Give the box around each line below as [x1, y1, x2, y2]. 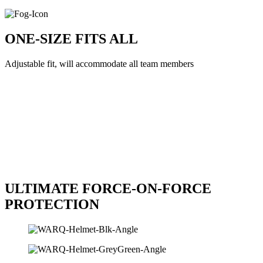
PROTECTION [5, 196, 99, 212]
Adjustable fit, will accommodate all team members [5, 58, 194, 69]
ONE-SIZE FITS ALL [5, 31, 138, 47]
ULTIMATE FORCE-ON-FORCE [5, 180, 211, 196]
